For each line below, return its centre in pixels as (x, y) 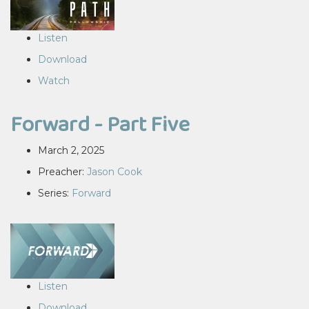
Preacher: (62, 172)
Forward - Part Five (100, 124)
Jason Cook (114, 172)
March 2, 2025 (71, 150)
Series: (55, 193)
